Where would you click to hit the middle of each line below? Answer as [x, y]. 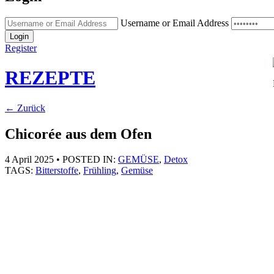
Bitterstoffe [57, 171]
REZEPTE [50, 78]
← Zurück [25, 108]
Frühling [100, 171]
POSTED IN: [90, 160]
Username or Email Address [175, 23]
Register [21, 48]
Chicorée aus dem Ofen [78, 134]
